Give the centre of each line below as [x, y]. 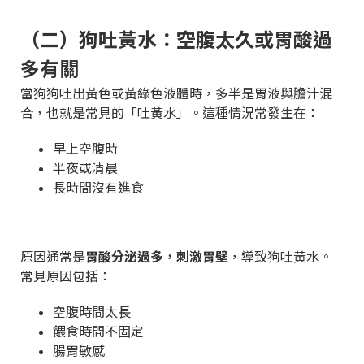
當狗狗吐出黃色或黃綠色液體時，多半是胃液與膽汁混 [176, 92]
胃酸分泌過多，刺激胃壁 [157, 256]
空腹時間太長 [92, 311]
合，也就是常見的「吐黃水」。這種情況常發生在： [170, 112]
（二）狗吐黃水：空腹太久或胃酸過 [176, 38]
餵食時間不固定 [98, 330]
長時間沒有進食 [98, 186]
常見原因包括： [66, 275]
